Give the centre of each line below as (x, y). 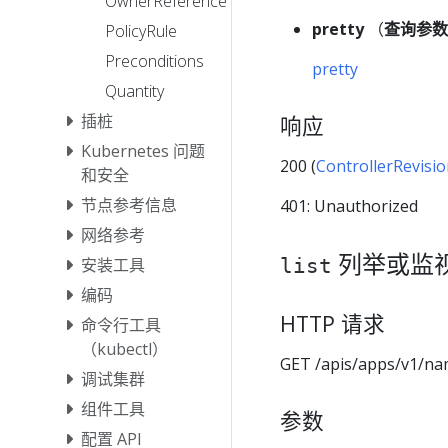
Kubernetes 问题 (143, 151)
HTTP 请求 (332, 323)
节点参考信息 (129, 205)
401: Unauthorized (349, 205)
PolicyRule (141, 31)
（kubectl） (124, 349)
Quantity (134, 91)
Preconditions (154, 61)
